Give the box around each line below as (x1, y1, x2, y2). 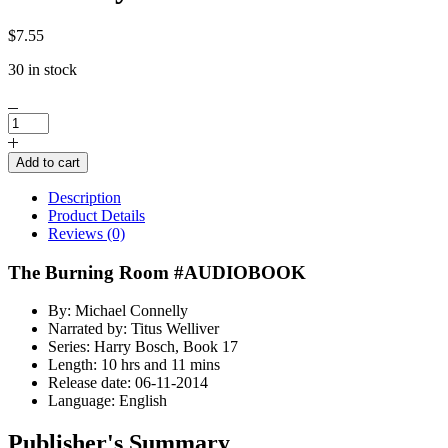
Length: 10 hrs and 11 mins (48, 356, 220, 374)
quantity (7, 237, 58, 255)
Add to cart (16, 154, 80, 170)
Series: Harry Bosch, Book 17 (48, 338, 238, 356)
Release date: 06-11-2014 (48, 374, 208, 392)
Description (48, 188, 121, 206)
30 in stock (8, 60, 77, 78)
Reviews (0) (48, 224, 125, 242)
